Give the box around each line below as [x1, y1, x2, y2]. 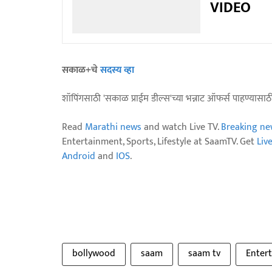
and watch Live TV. [141, 118, 221, 135]
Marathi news [85, 118, 141, 135]
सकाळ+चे [62, 61, 100, 78]
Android [62, 148, 95, 165]
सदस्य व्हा [100, 61, 134, 78]
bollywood [72, 245, 115, 262]
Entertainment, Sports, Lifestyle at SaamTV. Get [62, 133, 257, 150]
